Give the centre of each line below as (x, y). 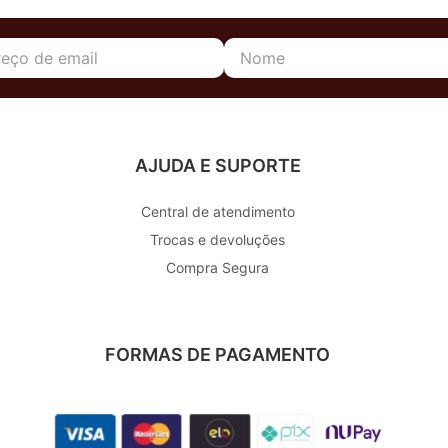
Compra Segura (218, 268)
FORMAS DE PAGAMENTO (218, 355)
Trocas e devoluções (218, 240)
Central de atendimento (217, 212)
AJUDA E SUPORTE (217, 166)
